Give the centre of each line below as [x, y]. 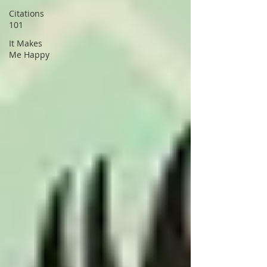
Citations [27, 13]
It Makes [26, 43]
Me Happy [29, 55]
